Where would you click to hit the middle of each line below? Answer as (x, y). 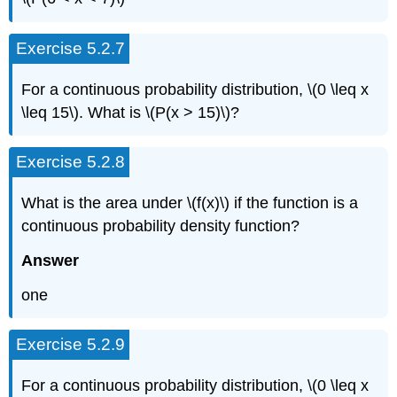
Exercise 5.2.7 (71, 48)
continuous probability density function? (161, 226)
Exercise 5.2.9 (71, 345)
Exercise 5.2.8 (71, 162)
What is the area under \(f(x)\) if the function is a (190, 203)
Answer (51, 260)
